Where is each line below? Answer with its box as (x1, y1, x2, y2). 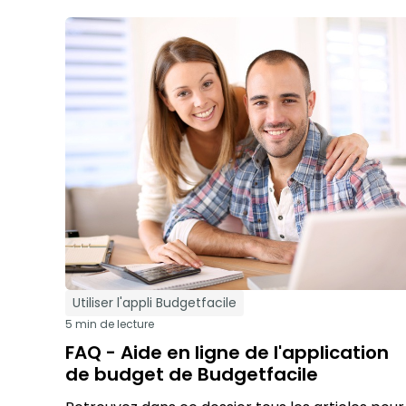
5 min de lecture (65, 315, 154, 332)
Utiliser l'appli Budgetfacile (72, 293, 237, 312)
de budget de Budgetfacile (65, 361, 318, 387)
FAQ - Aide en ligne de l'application (65, 339, 389, 365)
